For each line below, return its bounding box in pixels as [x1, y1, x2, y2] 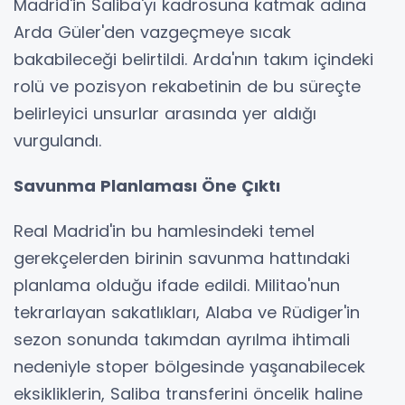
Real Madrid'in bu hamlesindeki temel [14, 220, 315, 243]
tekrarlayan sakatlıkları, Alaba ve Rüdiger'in [14, 301, 360, 325]
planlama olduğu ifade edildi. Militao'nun [14, 274, 340, 297]
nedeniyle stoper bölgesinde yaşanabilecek [14, 355, 365, 379]
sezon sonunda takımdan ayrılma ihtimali [14, 328, 350, 352]
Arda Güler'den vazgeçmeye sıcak [14, 21, 291, 44]
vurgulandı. [14, 129, 101, 153]
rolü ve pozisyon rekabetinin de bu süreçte [14, 75, 361, 99]
